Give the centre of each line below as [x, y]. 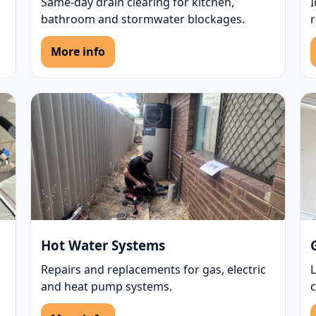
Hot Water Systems [103, 245]
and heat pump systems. [106, 286]
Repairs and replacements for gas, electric [153, 269]
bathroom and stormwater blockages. [142, 19]
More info [78, 51]
